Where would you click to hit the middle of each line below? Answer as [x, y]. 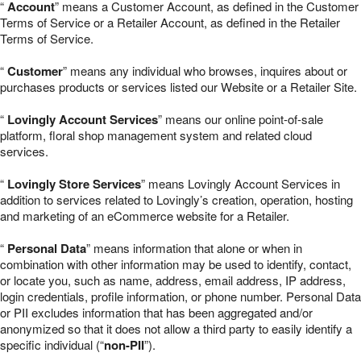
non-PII [124, 345]
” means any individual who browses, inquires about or [205, 71]
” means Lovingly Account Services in [241, 183]
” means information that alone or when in [194, 248]
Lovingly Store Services [74, 184]
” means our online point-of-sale [241, 119]
